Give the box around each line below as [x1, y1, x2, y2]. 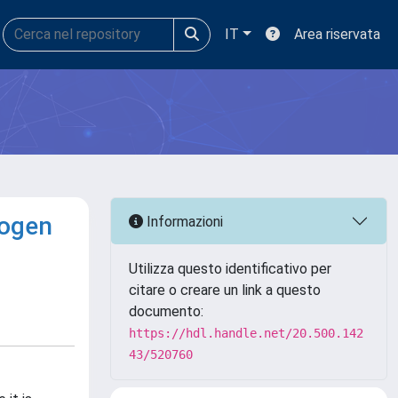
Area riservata [294, 26, 380, 43]
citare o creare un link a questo [129, 282, 321, 298]
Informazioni [143, 212, 223, 230]
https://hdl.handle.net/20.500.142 [129, 326, 363, 340]
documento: [129, 303, 203, 320]
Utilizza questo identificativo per [129, 260, 331, 277]
